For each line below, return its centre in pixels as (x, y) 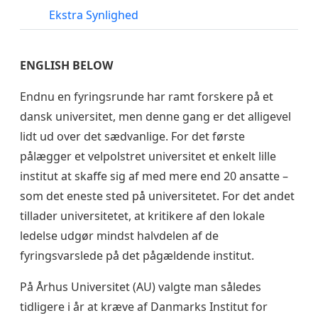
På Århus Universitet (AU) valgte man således (141, 287)
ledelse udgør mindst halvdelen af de (119, 236)
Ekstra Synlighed (92, 15)
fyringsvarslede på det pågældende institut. (137, 256)
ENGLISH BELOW (66, 66)
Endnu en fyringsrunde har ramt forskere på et (147, 97)
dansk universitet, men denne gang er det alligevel (155, 117)
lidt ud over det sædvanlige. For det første (132, 137)
